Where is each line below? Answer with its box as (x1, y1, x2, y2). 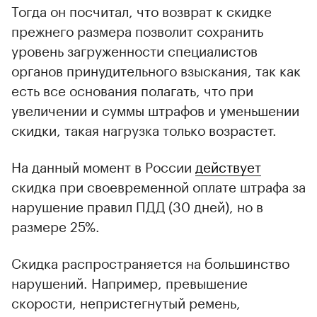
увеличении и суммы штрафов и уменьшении (11, 98, 299, 120)
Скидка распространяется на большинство (11, 250, 289, 272)
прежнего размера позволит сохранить (11, 18, 263, 40)
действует (195, 154, 261, 176)
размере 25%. (11, 214, 100, 236)
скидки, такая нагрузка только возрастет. (11, 117, 277, 139)
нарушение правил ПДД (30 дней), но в (11, 194, 263, 216)
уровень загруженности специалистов (11, 38, 258, 60)
